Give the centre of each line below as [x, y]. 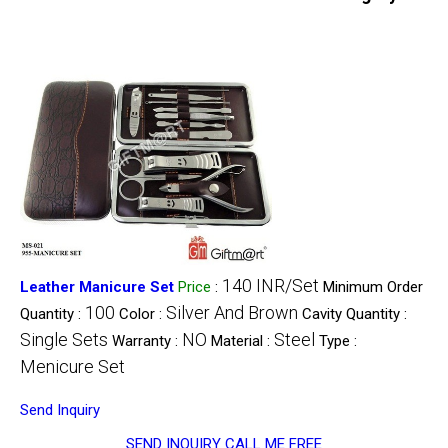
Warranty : [147, 340]
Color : [142, 313]
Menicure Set [72, 366]
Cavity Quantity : [354, 313]
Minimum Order [373, 286]
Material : [242, 340]
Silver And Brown [232, 312]
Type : [338, 340]
